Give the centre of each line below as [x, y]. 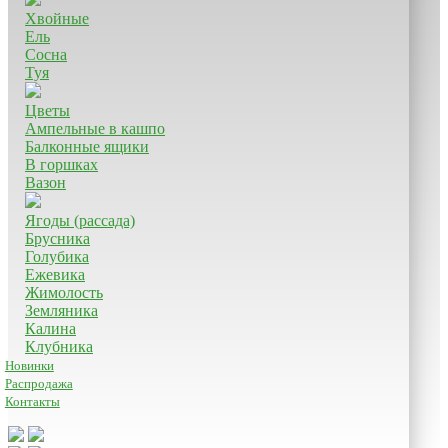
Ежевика [55, 274]
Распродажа [38, 383]
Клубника [59, 346]
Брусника [57, 238]
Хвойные [57, 18]
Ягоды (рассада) [80, 220]
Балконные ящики [87, 146]
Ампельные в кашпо [95, 128]
